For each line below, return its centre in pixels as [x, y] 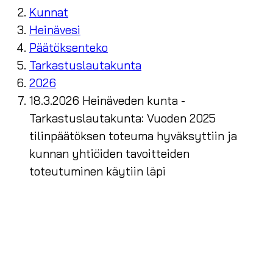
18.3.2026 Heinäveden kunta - [107, 101]
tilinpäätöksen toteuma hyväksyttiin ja [133, 136]
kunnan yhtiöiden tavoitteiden [109, 154]
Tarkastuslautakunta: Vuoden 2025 [122, 119]
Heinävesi [55, 30]
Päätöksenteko [69, 48]
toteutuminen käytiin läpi [97, 172]
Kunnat [49, 12]
